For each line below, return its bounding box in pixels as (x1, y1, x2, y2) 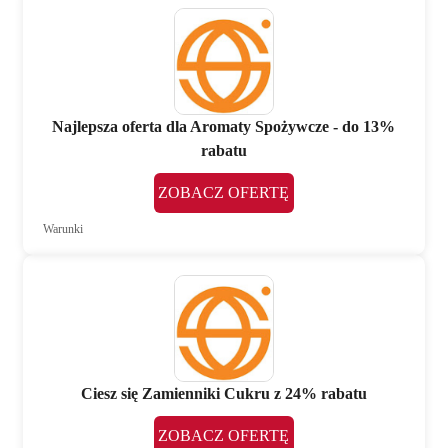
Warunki (43, 222, 84, 237)
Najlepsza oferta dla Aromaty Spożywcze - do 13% (52, 118, 396, 136)
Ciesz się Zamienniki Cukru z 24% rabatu (80, 385, 367, 403)
